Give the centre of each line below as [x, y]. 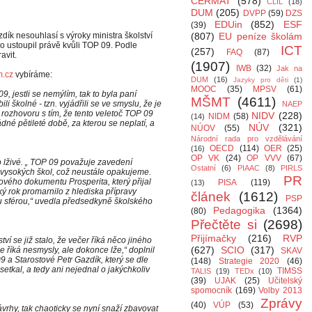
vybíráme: [33, 75]
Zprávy [282, 303]
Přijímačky [213, 238]
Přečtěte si [224, 225]
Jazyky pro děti [261, 80]
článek [211, 197]
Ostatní [203, 168]
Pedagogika [239, 210]
